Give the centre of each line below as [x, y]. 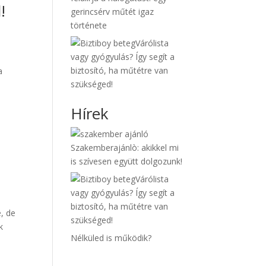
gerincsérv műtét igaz [113, 12]
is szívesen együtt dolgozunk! [127, 161]
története [89, 25]
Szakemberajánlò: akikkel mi [125, 148]
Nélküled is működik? [111, 238]
